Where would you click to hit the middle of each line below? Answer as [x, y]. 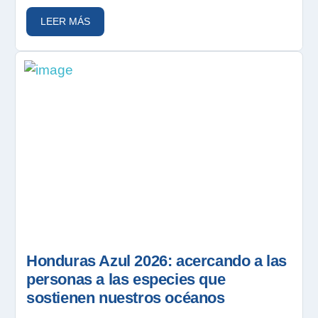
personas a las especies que [126, 279]
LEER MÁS [65, 21]
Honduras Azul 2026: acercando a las [157, 261]
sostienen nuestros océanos [126, 297]
